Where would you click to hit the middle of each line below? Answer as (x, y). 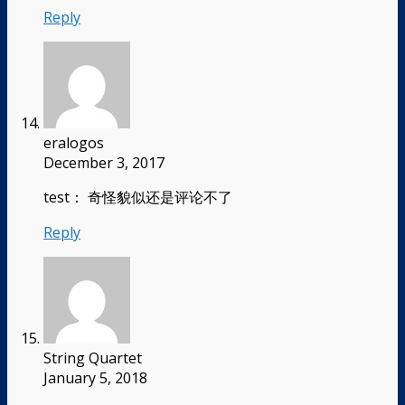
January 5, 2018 (95, 377)
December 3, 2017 (104, 162)
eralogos (74, 142)
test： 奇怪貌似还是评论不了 (138, 197)
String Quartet (93, 358)
